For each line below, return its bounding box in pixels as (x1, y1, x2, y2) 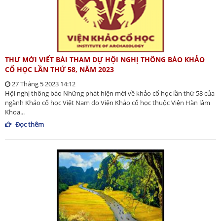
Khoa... (5, 108, 25, 116)
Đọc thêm (15, 120, 44, 129)
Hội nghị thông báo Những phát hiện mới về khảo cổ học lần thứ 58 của (5, 89, 215, 98)
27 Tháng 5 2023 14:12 (10, 79, 75, 88)
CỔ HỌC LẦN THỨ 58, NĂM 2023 (5, 65, 114, 74)
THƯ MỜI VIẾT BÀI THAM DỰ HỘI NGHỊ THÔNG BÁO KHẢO (5, 55, 205, 64)
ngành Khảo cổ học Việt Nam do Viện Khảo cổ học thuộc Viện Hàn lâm (5, 98, 210, 107)
